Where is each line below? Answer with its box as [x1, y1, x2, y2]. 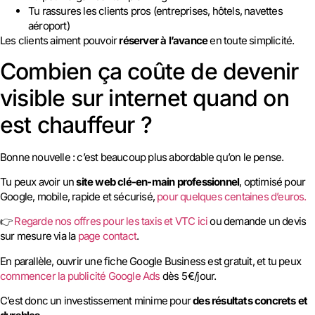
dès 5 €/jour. [160, 269, 217, 283]
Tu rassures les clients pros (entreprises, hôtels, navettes [28, 4, 283, 18]
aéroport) [28, 19, 70, 33]
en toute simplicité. [207, 34, 295, 48]
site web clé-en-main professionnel [76, 175, 240, 189]
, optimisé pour [239, 175, 306, 189]
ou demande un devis [207, 214, 307, 229]
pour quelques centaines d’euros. [157, 190, 307, 204]
